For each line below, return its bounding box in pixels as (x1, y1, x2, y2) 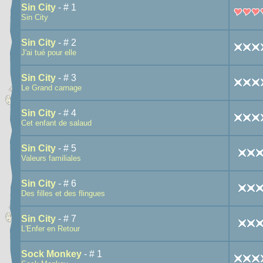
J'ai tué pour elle (21, 48, 76, 57)
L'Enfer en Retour (21, 224, 80, 233)
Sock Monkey (21, 249, 82, 259)
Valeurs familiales (21, 154, 81, 163)
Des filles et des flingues (21, 189, 105, 198)
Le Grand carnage (21, 83, 82, 92)
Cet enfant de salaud (21, 119, 92, 127)
